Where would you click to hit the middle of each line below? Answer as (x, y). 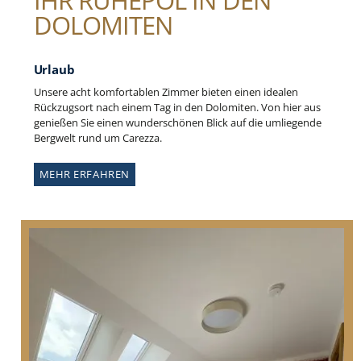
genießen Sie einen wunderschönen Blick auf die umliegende (177, 122)
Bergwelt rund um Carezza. (98, 137)
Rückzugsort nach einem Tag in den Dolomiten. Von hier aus (177, 107)
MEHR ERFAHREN (84, 174)
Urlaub (54, 70)
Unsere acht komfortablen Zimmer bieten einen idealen (166, 91)
